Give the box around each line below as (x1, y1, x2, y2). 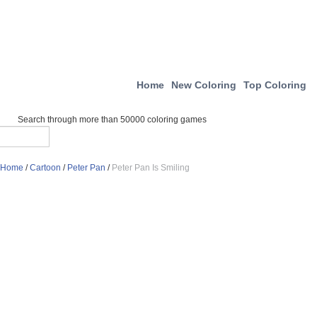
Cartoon (30, 163, 61, 173)
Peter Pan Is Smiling (112, 163, 190, 173)
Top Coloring (243, 79, 306, 91)
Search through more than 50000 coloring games (18, 115, 207, 125)
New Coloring (171, 79, 236, 91)
